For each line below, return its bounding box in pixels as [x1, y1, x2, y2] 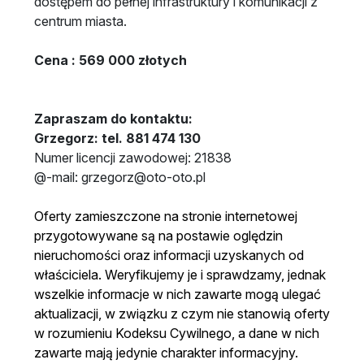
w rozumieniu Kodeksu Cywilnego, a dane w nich [34, 324, 319, 341]
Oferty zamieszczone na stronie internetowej [34, 207, 297, 224]
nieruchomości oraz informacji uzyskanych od [34, 246, 304, 263]
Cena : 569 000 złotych [34, 51, 187, 68]
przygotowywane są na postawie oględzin [34, 227, 283, 244]
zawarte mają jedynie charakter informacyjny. [34, 344, 298, 361]
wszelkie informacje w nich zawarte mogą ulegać [34, 285, 321, 302]
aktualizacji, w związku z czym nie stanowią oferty [34, 305, 330, 322]
